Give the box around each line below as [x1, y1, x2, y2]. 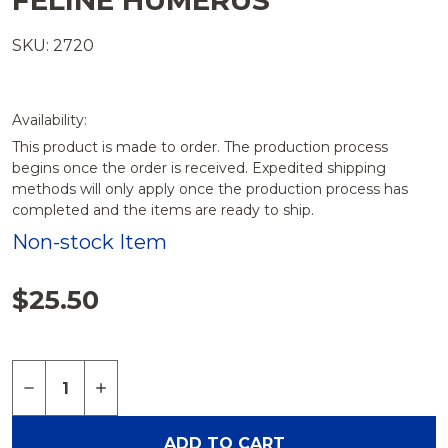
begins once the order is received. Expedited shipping [12, 159, 386, 177]
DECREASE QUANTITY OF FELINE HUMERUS [21, 377, 384, 397]
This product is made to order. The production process [12, 138, 388, 156]
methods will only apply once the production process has [12, 180, 408, 198]
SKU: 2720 [12, 36, 94, 55]
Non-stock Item [12, 230, 167, 254]
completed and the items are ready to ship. [12, 201, 314, 219]
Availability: [12, 111, 87, 129]
